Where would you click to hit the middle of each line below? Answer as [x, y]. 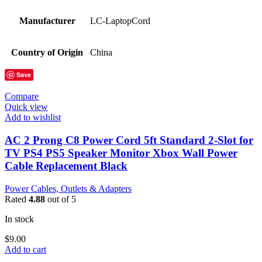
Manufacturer [47, 21]
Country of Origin [47, 53]
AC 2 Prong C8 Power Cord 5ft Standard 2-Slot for [129, 140]
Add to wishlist [33, 118]
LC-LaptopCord [120, 21]
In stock [19, 219]
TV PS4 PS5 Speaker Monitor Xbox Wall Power [121, 153]
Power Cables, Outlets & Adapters [68, 188]
